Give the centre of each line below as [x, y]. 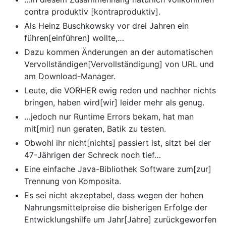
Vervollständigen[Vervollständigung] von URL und [119, 64]
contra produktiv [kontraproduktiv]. [92, 12]
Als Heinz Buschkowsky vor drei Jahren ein [106, 26]
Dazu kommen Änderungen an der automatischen [119, 52]
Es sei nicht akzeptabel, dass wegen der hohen [114, 195]
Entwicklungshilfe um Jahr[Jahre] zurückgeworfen [120, 220]
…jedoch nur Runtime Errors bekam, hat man [109, 117]
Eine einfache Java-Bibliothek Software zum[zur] [118, 169]
